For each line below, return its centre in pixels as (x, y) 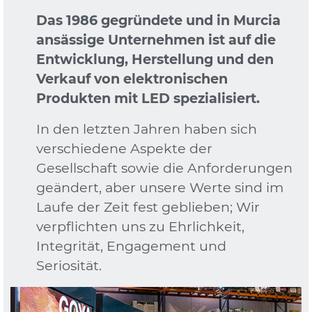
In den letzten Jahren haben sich (146, 128)
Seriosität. (69, 265)
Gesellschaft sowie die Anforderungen (164, 167)
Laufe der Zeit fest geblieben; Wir (148, 206)
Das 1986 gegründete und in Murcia (158, 20)
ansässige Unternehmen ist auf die (156, 39)
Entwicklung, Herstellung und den (155, 59)
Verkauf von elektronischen (132, 78)
